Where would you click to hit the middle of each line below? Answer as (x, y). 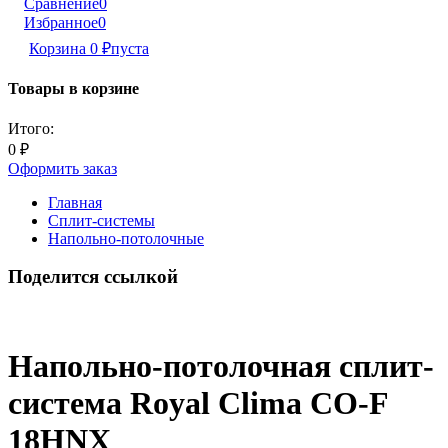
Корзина (59, 48)
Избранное (61, 22)
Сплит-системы (101, 220)
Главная (75, 202)
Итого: (31, 128)
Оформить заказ (62, 168)
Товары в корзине (73, 89)
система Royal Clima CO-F (198, 403)
